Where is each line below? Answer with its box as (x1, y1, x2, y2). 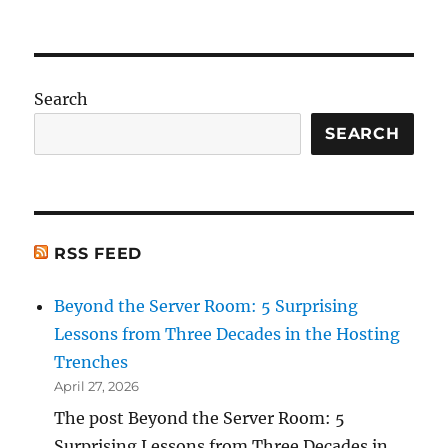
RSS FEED (54, 243, 143, 263)
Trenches (54, 351, 129, 372)
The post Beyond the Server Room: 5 (54, 407, 346, 428)
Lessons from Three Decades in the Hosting (54, 323, 401, 344)
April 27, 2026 (54, 377, 140, 394)
